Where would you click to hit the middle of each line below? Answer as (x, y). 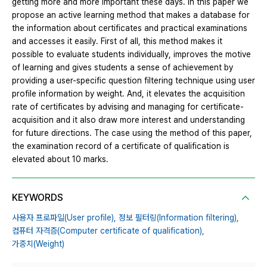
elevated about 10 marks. (60, 159)
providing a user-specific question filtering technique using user (133, 81)
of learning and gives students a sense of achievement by (122, 68)
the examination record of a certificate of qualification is (121, 146)
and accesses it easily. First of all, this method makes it (117, 41)
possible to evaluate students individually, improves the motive (131, 55)
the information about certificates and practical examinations (130, 28)
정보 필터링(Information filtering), (179, 218)
